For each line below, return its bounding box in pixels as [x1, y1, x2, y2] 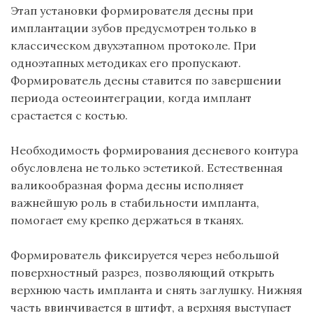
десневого [192, 143, 251, 157]
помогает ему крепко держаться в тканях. [10, 212, 244, 227]
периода [10, 90, 61, 105]
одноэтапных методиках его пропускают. [10, 55, 241, 70]
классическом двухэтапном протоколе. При [10, 38, 256, 52]
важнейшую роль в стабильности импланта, [10, 195, 259, 210]
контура [251, 143, 298, 157]
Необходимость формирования [10, 143, 192, 157]
